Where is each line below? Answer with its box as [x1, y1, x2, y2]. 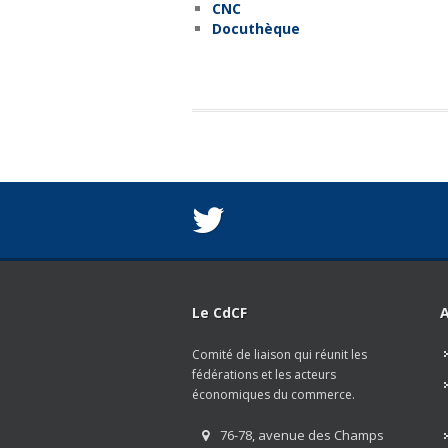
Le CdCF [192, 302, 247, 322]
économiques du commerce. [192, 385, 355, 403]
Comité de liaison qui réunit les [192, 345, 367, 363]
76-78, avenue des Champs [219, 425, 384, 444]
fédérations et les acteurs [192, 365, 336, 383]
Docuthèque [212, 18, 300, 38]
